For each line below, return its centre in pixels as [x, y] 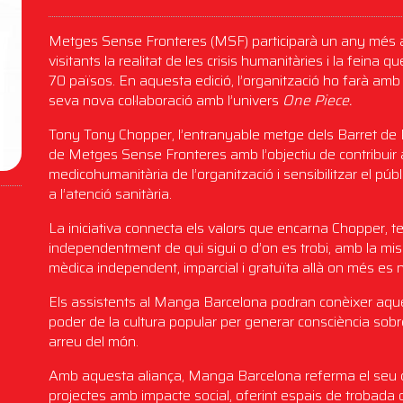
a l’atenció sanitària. [111, 194]
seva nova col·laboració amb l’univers [166, 100]
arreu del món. [94, 341]
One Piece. [318, 100]
